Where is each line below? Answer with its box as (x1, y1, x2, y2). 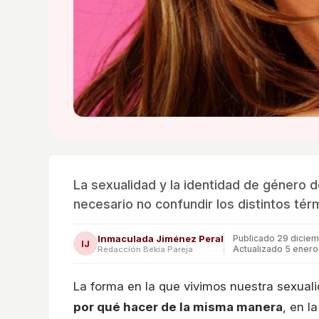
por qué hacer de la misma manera (73, 299, 283, 314)
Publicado (233, 232, 277, 244)
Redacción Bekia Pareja (98, 244, 193, 254)
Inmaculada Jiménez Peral (98, 232, 224, 244)
